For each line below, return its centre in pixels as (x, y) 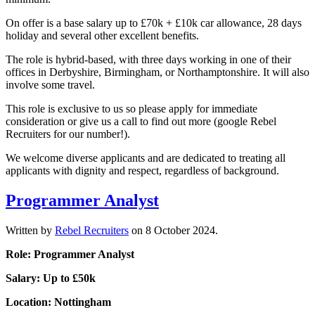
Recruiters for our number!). (68, 134)
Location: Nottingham (61, 302)
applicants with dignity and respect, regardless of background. (142, 171)
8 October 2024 (180, 231)
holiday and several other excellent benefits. (102, 36)
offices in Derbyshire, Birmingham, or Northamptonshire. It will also (157, 72)
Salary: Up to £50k (52, 278)
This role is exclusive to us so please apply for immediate (131, 109)
